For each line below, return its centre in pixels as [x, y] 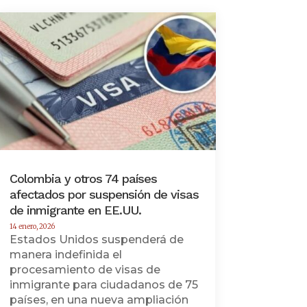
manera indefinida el [65, 254]
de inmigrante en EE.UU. [75, 210]
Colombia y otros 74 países [83, 178]
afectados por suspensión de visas [104, 194]
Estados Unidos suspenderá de [96, 239]
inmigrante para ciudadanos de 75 [103, 284]
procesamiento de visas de [85, 269]
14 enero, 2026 [32, 226]
